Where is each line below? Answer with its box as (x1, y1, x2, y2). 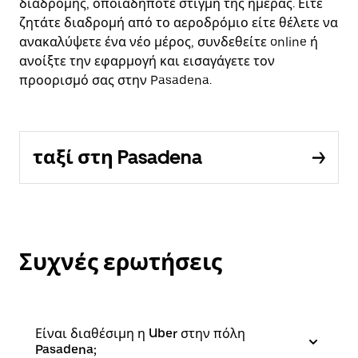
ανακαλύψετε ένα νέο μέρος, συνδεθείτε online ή (19, 34, 318, 50)
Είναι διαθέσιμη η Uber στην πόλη (35, 326, 245, 341)
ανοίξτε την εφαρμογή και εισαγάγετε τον (19, 54, 275, 69)
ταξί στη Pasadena (33, 145, 202, 169)
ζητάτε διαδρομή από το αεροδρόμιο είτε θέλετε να (19, 15, 338, 30)
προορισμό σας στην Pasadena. (19, 73, 212, 88)
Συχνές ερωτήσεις (19, 249, 222, 276)
